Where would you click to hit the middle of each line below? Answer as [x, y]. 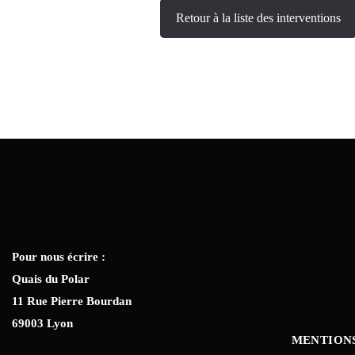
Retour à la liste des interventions [258, 18]
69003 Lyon [42, 324]
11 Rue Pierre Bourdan [72, 302]
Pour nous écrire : [59, 257]
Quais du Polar [51, 279]
